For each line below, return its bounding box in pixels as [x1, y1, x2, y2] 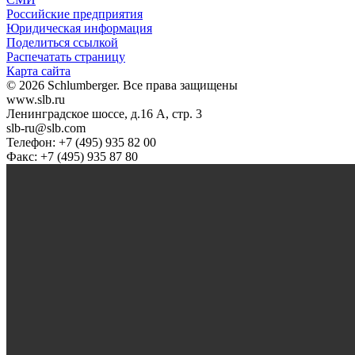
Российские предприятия [6, 6, 143, 21]
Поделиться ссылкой [6, 35, 118, 49]
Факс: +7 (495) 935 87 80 [6, 149, 138, 163]
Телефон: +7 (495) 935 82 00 [6, 135, 156, 149]
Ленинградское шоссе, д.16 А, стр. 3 [6, 106, 202, 120]
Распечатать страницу [6, 49, 125, 63]
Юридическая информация [6, 21, 152, 35]
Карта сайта [6, 63, 71, 78]
